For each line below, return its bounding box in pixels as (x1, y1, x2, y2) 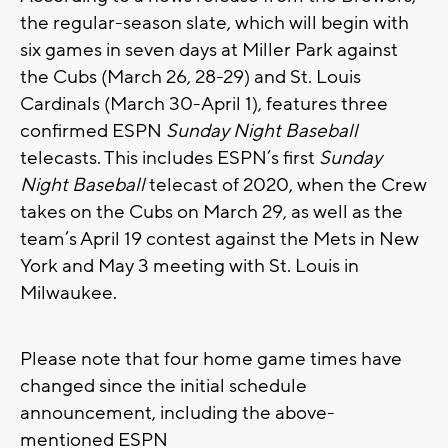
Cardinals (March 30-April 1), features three (20, 92, 388, 117)
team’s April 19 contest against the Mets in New (20, 227, 419, 252)
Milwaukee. (20, 281, 117, 306)
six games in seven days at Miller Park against (20, 38, 398, 63)
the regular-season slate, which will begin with (20, 11, 409, 36)
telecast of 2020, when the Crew (145, 173, 427, 198)
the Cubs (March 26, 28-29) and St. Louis (20, 65, 361, 90)
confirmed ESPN (20, 119, 166, 144)
